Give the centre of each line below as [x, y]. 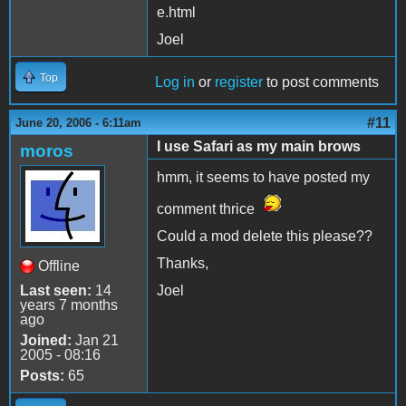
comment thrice [208, 208]
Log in [175, 82]
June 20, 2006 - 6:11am [78, 122]
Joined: [46, 340]
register [239, 82]
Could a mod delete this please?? [265, 236]
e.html [176, 12]
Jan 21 [95, 340]
